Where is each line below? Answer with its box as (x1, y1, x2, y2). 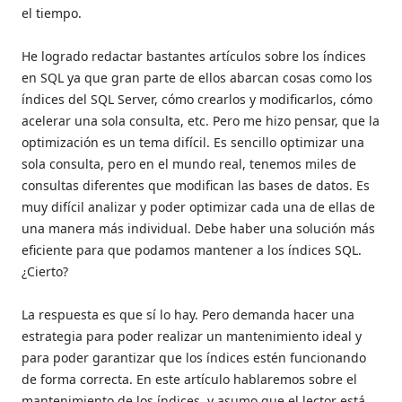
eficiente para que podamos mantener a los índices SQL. (22, 241, 362, 259)
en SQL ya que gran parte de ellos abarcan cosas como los (22, 69, 372, 87)
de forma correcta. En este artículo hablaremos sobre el (22, 371, 357, 389)
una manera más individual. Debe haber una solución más (22, 220, 375, 238)
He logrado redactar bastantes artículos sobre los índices (22, 48, 366, 66)
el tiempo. (22, 4, 82, 22)
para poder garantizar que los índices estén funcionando (22, 349, 366, 367)
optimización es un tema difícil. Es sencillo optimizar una (22, 134, 364, 152)
